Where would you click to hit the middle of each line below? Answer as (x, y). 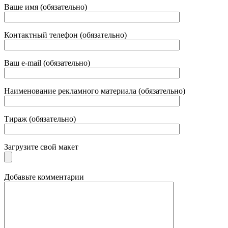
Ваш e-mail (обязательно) (47, 63)
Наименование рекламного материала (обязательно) (95, 91)
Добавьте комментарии (44, 177)
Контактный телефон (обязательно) (65, 35)
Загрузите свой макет (41, 147)
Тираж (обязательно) (40, 119)
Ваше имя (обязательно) (46, 7)
